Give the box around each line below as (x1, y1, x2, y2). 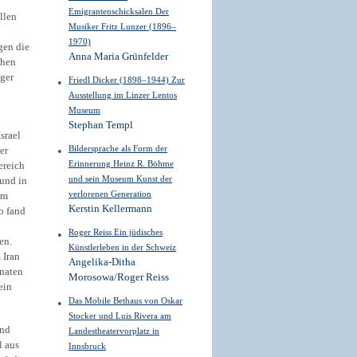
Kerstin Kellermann (69, 203, 152, 214)
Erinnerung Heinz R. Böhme (69, 159, 174, 168)
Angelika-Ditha (69, 257, 135, 268)
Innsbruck (69, 341, 106, 351)
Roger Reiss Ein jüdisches (69, 227, 163, 237)
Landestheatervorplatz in (69, 326, 159, 335)
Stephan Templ (69, 120, 133, 131)
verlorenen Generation (69, 189, 151, 198)
